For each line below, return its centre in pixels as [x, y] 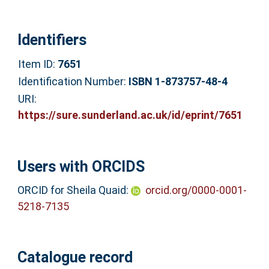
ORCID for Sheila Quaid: [73, 190]
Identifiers [52, 40]
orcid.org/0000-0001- [196, 190]
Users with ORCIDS [81, 167]
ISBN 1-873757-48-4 [178, 81]
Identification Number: [73, 81]
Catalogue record [75, 258]
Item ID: [38, 64]
